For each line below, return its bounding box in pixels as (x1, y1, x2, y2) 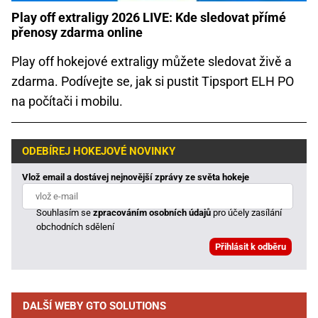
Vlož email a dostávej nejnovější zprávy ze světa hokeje (22, 172, 249, 183)
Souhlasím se (36, 207, 94, 219)
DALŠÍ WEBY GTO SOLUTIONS (23, 300, 166, 313)
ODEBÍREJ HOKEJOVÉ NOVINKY (22, 144, 175, 158)
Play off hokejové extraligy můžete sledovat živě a (11, 54, 292, 70)
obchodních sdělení (36, 221, 115, 233)
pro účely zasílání (211, 207, 283, 219)
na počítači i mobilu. (11, 94, 123, 109)
